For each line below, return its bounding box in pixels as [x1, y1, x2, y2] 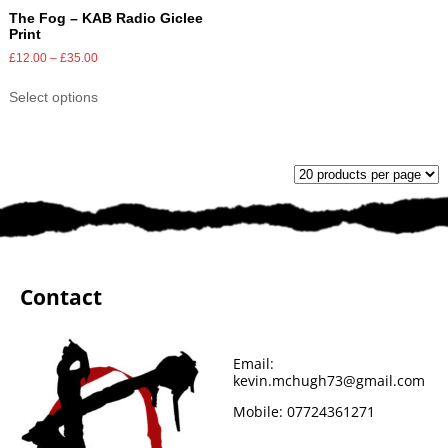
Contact [20, 283, 102, 312]
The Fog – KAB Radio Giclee [8, 10, 203, 27]
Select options [8, 89, 98, 106]
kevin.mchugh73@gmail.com [232, 371, 425, 391]
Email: [232, 354, 274, 374]
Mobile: [232, 402, 287, 422]
